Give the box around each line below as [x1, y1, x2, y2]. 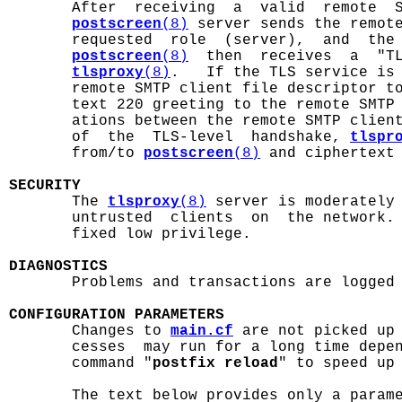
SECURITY [9, 178, 81, 194]
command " [9, 355, 153, 371]
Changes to [9, 323, 170, 339]
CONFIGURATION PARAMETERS [9, 307, 224, 323]
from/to [9, 145, 144, 162]
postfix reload [153, 355, 278, 371]
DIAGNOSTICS [9, 258, 108, 275]
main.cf [170, 323, 233, 339]
